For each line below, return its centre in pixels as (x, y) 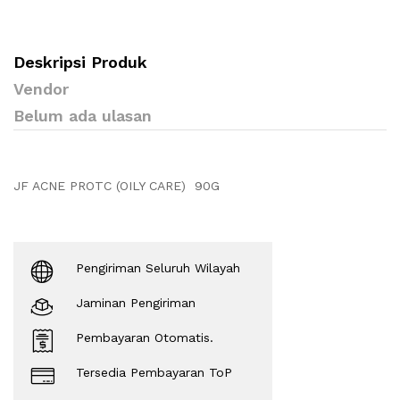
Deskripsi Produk (80, 62)
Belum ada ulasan (83, 116)
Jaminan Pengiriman (136, 303)
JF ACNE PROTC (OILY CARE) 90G (117, 186)
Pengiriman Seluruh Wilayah (158, 268)
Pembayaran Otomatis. (145, 338)
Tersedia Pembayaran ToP (154, 373)
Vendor (41, 89)
